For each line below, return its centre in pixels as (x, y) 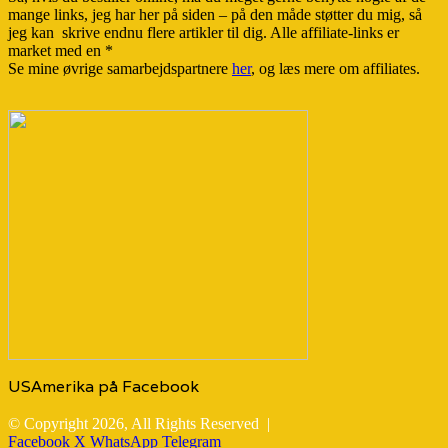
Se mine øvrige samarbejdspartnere (120, 69)
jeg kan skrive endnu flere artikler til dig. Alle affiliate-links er (203, 33)
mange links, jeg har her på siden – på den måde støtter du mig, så (215, 15)
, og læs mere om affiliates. (335, 69)
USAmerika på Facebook (103, 387)
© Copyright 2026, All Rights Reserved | (141, 424)
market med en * (60, 51)
